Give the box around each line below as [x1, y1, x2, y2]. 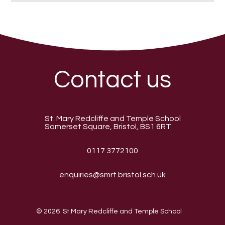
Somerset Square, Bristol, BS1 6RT [44, 123, 171, 131]
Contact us [54, 67, 171, 92]
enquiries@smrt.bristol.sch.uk [59, 171, 166, 179]
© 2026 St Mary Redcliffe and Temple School [36, 208, 182, 215]
